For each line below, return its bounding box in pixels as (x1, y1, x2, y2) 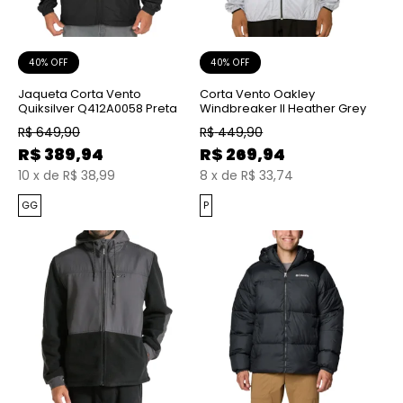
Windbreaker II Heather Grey (200, 100, 367, 118)
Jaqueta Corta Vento (18, 85, 141, 103)
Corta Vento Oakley (200, 85, 316, 103)
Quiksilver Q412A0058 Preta (18, 100, 177, 118)
